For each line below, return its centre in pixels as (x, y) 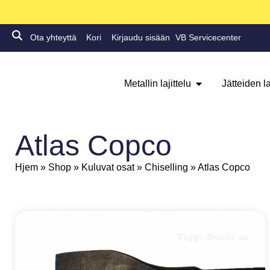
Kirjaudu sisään (141, 38)
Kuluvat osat (108, 168)
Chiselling (166, 168)
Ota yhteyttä (53, 38)
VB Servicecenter (208, 38)
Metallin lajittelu (157, 83)
